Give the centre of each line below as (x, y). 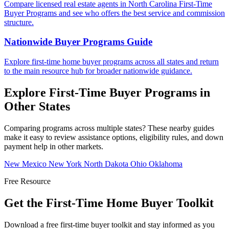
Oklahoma (166, 164)
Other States (37, 106)
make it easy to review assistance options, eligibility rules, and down (114, 137)
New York (66, 164)
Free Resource (27, 181)
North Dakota (107, 164)
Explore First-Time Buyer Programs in (107, 92)
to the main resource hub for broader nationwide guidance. (98, 71)
